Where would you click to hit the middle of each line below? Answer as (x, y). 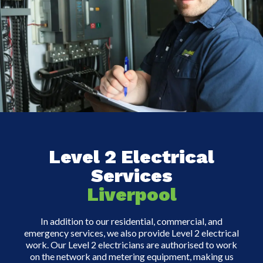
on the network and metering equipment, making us (131, 256)
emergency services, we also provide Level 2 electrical (131, 233)
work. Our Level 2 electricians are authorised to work (131, 245)
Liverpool (131, 194)
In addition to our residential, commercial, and (131, 221)
